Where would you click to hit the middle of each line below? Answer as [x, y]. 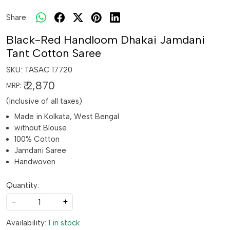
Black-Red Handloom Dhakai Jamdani [106, 40]
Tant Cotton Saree [54, 53]
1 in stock [64, 223]
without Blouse [41, 128]
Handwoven [35, 162]
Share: [17, 17]
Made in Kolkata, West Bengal [67, 117]
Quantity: [23, 185]
